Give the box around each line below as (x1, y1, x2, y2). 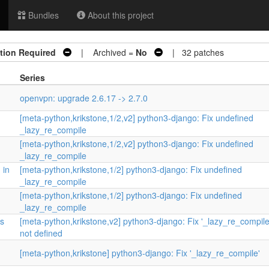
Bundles (26, 9, 59, 21)
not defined (20, 227, 62, 239)
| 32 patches (163, 46, 224, 58)
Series (20, 71, 45, 83)
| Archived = (71, 46, 136, 58)
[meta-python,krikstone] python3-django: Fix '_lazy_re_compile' (20, 247, 260, 259)
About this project (85, 9, 154, 21)
